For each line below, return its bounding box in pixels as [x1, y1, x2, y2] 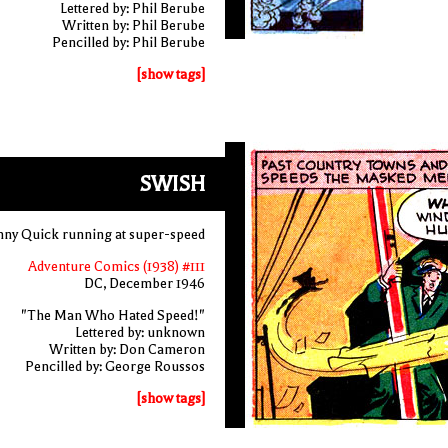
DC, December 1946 [83, 275, 205, 292]
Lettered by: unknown [74, 324, 205, 341]
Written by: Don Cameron [48, 341, 205, 358]
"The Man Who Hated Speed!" [20, 307, 205, 324]
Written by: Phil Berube [61, 17, 205, 34]
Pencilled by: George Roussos [24, 358, 205, 375]
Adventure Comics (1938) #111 [27, 258, 205, 275]
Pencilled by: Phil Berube [51, 34, 205, 51]
